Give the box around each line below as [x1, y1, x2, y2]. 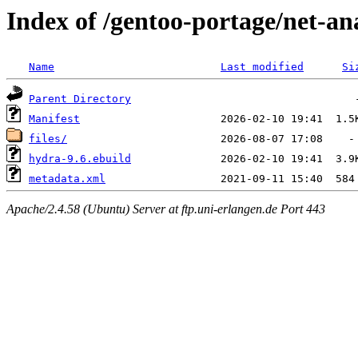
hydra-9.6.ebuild [29, 153, 131, 165]
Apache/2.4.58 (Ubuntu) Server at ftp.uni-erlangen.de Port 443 [6, 201, 325, 216]
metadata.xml [29, 173, 105, 185]
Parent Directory [29, 93, 131, 105]
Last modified [221, 61, 304, 74]
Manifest [29, 113, 80, 125]
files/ [29, 133, 67, 145]
